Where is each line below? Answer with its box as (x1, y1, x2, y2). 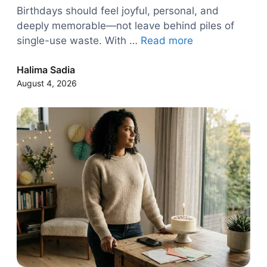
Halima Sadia (17, 64, 75, 76)
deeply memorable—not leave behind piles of (17, 20, 234, 32)
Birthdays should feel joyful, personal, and (17, 5, 219, 17)
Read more (141, 35, 193, 47)
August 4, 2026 (17, 78, 77, 89)
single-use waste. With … (17, 35, 141, 47)
